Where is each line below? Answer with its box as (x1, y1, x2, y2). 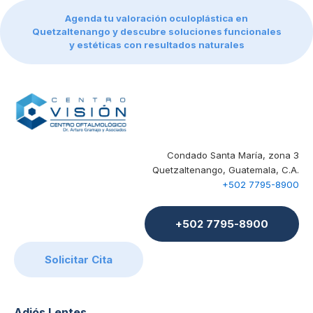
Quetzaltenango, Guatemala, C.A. (152, 164, 299, 175)
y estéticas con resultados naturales (68, 38, 245, 50)
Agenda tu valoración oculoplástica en (65, 12, 248, 24)
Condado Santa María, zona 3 (167, 150, 299, 161)
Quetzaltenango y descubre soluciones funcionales (31, 25, 282, 37)
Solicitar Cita (45, 253, 112, 266)
